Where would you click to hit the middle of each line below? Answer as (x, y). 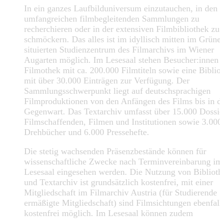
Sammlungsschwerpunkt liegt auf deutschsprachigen (117, 91)
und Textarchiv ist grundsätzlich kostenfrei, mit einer (119, 182)
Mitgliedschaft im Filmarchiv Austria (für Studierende (121, 192)
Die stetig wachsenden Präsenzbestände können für (115, 151)
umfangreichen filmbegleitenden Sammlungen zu (112, 19)
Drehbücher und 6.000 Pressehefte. (88, 132)
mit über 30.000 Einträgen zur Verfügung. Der (107, 81)
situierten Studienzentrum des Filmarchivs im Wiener (119, 50)
